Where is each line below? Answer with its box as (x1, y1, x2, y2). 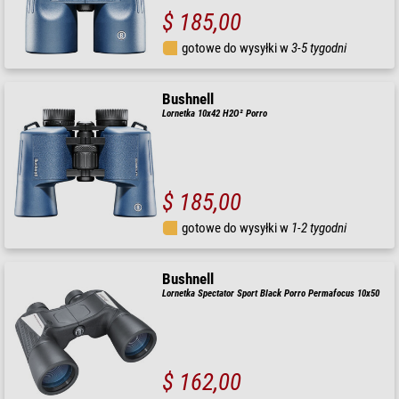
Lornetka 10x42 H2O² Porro (162, 108, 268, 120)
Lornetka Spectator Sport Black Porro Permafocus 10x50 (162, 288, 380, 300)
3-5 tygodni (291, 40, 347, 57)
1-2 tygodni (291, 220, 347, 237)
